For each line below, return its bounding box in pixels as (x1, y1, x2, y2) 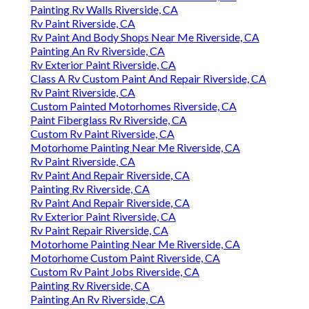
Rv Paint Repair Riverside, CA (30, 223, 168, 237)
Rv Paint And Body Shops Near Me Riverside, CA (30, 30, 259, 44)
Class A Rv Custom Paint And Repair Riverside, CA (30, 72, 266, 86)
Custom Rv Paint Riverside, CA (30, 127, 175, 141)
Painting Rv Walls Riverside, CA (30, 3, 178, 17)
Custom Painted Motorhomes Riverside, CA (30, 99, 237, 113)
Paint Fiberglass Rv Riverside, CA (30, 113, 187, 127)
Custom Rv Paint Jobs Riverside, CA (30, 265, 199, 279)
